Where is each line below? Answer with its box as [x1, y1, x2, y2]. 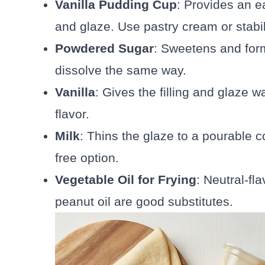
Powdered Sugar [55, 41, 154, 55]
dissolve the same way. [55, 63, 186, 77]
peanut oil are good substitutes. [55, 194, 233, 208]
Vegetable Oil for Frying [55, 172, 196, 186]
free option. [55, 150, 119, 164]
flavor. [55, 106, 89, 121]
